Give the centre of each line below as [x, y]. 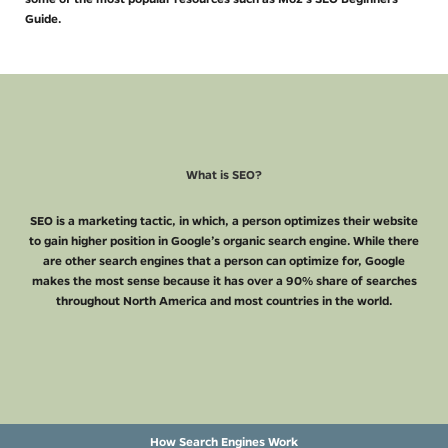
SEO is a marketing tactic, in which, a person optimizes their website [224, 220]
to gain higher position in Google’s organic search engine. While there [224, 240]
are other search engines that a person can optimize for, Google [224, 260]
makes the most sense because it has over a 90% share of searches [224, 280]
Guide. [43, 18]
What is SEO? [224, 174]
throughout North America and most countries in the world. [224, 300]
